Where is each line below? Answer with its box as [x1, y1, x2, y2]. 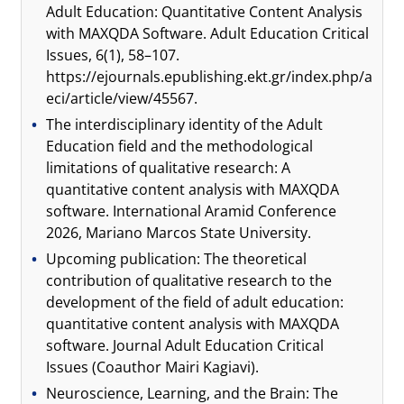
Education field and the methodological [46, 136, 314, 156]
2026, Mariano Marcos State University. [46, 223, 312, 243]
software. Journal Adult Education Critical [46, 335, 325, 355]
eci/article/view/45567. [46, 88, 198, 108]
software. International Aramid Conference [46, 201, 337, 221]
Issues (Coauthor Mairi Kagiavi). [46, 357, 260, 377]
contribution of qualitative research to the [46, 271, 333, 290]
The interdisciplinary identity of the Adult [46, 115, 324, 134]
